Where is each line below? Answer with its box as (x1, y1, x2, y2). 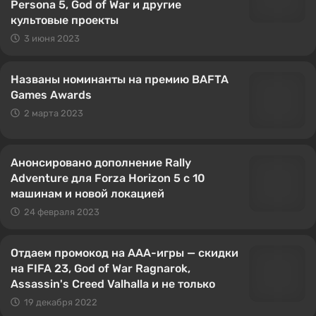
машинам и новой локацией (11, 187, 164, 200)
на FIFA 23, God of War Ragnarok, (11, 262, 190, 275)
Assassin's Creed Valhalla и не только (11, 277, 215, 291)
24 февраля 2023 (24, 207, 99, 217)
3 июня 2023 (24, 33, 80, 44)
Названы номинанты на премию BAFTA (11, 73, 229, 86)
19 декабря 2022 (24, 297, 97, 308)
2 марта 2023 (24, 108, 83, 119)
